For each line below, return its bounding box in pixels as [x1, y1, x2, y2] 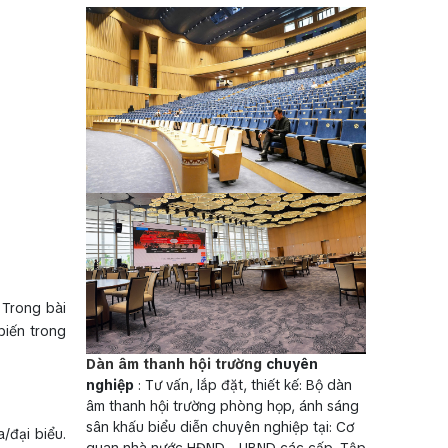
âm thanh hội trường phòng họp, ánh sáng [86, 396, 359, 415]
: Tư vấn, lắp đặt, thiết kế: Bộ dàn [134, 375, 352, 394]
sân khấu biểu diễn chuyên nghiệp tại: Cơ [86, 417, 354, 436]
